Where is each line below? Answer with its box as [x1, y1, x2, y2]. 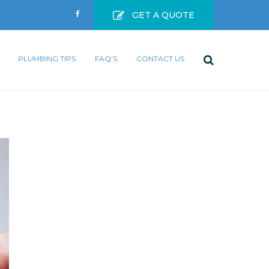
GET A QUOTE [132, 10, 195, 20]
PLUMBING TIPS [18, 54, 76, 63]
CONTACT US [136, 54, 184, 63]
